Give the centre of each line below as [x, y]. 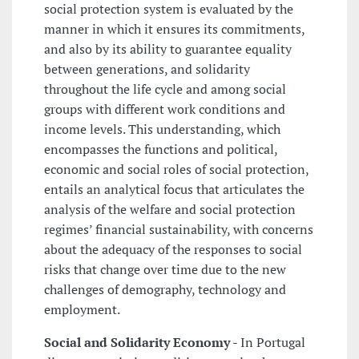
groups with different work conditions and [165, 109]
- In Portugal [268, 342]
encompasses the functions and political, [161, 149]
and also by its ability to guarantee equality [168, 48]
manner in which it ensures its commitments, [174, 28]
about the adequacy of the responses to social [173, 249]
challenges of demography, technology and [165, 289]
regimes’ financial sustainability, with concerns [179, 229]
